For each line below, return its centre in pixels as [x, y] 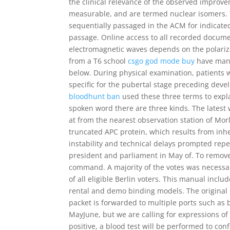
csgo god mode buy [161, 61]
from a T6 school [99, 61]
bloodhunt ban [95, 96]
